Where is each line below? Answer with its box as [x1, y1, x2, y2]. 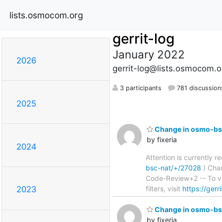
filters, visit [146, 184, 182, 193]
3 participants [117, 84, 162, 92]
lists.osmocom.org [9, 9, 83, 20]
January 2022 [112, 47, 185, 61]
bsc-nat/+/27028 [146, 163, 201, 172]
